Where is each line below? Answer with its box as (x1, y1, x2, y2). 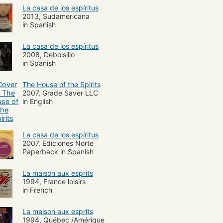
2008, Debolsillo (22, 50, 75, 59)
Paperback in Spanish (22, 147, 94, 156)
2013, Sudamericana (22, 11, 90, 20)
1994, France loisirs (22, 177, 86, 186)
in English (22, 97, 53, 106)
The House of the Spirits (22, 80, 101, 89)
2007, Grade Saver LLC (22, 88, 98, 97)
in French (22, 185, 52, 194)
